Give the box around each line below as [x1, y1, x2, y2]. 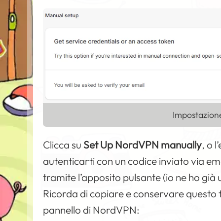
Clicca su [43, 138, 84, 151]
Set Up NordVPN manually [83, 138, 202, 151]
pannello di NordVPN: [43, 203, 140, 217]
